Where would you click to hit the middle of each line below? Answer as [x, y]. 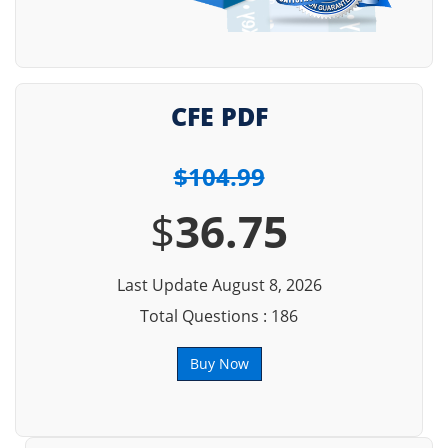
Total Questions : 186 [219, 316]
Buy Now [219, 363]
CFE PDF [219, 116]
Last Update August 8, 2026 [219, 285]
